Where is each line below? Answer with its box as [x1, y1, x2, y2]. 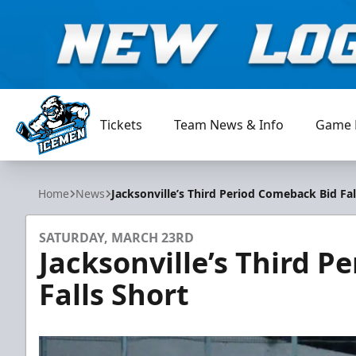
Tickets [100, 116, 143, 133]
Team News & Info [174, 116, 284, 133]
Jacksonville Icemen [15, 154, 132, 172]
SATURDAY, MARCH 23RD [39, 229, 194, 246]
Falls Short [39, 275, 189, 314]
